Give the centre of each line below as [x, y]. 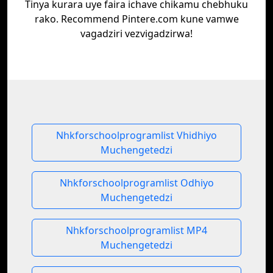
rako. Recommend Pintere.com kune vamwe [136, 19]
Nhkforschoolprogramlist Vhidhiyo [136, 135]
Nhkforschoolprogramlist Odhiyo [136, 183]
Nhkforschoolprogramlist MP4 [136, 230]
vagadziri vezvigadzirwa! [136, 34]
